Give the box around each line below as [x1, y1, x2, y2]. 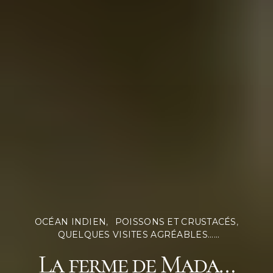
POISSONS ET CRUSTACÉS [115, 216, 236, 227]
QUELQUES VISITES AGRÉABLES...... [57, 229, 220, 240]
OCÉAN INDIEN [34, 216, 107, 227]
